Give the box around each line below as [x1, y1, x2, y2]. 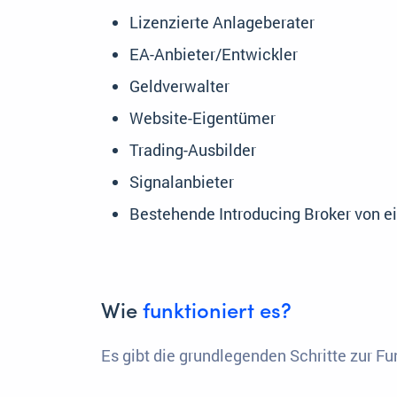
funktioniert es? [137, 302, 292, 324]
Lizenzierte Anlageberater [129, 12, 315, 34]
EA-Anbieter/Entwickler [129, 43, 298, 66]
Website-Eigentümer [129, 107, 276, 129]
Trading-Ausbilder [129, 139, 256, 161]
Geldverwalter [129, 75, 230, 97]
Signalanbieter [129, 171, 234, 193]
